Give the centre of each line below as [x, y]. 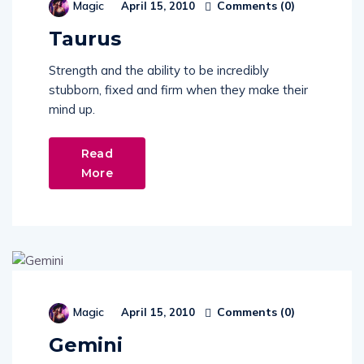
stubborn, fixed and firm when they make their [178, 90]
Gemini [86, 345]
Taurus [85, 39]
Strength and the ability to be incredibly [159, 70]
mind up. [72, 109]
